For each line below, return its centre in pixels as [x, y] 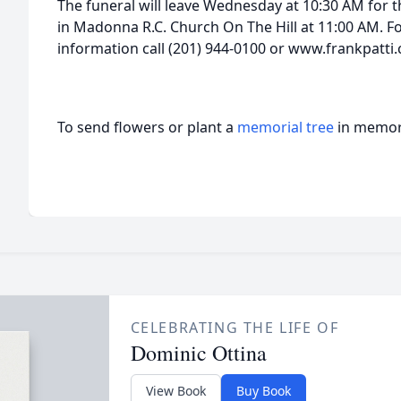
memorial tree [286, 127]
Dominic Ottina [198, 353]
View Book [175, 391]
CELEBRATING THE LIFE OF [235, 328]
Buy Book [263, 391]
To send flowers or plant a [147, 127]
